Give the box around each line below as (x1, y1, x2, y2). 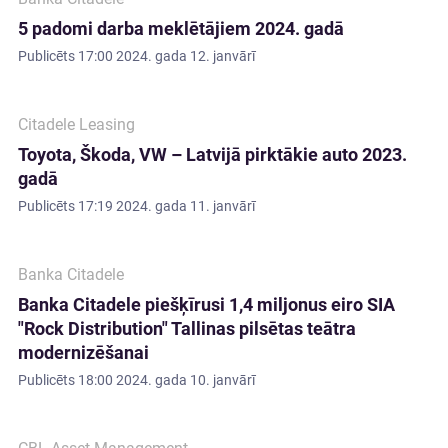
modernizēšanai (18, 342, 149, 363)
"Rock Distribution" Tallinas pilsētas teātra (18, 318, 356, 339)
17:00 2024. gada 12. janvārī (78, 48, 255, 64)
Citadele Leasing (18, 115, 135, 134)
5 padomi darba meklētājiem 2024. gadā (18, 18, 344, 39)
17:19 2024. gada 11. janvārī (78, 198, 255, 214)
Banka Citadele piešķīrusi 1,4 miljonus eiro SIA (18, 294, 395, 315)
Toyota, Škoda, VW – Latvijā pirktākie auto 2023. (18, 144, 407, 165)
